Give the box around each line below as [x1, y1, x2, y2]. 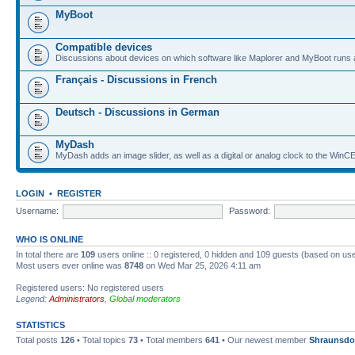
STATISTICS [16, 320, 65, 330]
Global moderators [109, 294, 181, 303]
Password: [228, 205, 270, 216]
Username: [16, 205, 59, 216]
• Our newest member [219, 335, 309, 345]
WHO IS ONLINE [16, 235, 83, 244]
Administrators [49, 294, 105, 303]
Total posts [16, 335, 60, 345]
